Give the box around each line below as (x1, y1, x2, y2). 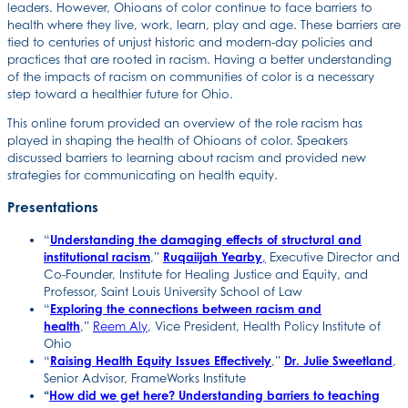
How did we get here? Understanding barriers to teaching (49, 388, 380, 403)
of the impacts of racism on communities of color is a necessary (7, 68, 374, 84)
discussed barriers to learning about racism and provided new (7, 149, 366, 165)
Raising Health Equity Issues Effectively (50, 353, 271, 369)
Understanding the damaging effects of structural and (50, 232, 362, 248)
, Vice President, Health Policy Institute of (148, 319, 381, 334)
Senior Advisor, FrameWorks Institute (44, 371, 246, 386)
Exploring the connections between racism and (50, 301, 321, 317)
